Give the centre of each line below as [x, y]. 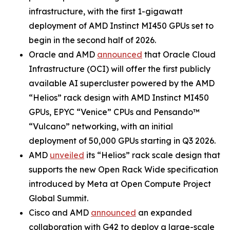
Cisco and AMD [60, 213]
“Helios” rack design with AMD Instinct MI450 [119, 98]
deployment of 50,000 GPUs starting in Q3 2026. [122, 141]
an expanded [164, 213]
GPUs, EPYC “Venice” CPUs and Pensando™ [114, 112]
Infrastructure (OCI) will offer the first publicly [120, 69]
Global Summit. [59, 198]
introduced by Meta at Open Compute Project [120, 184]
